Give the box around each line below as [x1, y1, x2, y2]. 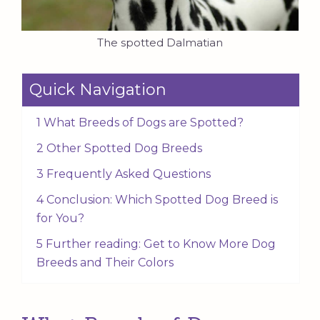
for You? [36, 211, 84, 226]
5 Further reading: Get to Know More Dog [36, 237, 276, 251]
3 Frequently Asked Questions [36, 167, 211, 181]
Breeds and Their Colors [36, 256, 174, 270]
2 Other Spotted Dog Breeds [36, 141, 202, 156]
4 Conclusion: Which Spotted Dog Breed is [36, 193, 278, 207]
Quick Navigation [29, 80, 166, 100]
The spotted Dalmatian [97, 36, 223, 50]
